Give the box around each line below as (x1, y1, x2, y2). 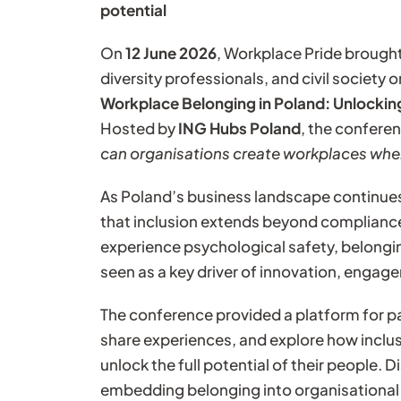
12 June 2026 (124, 43, 217, 64)
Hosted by (99, 118, 178, 139)
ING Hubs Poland (177, 118, 301, 139)
